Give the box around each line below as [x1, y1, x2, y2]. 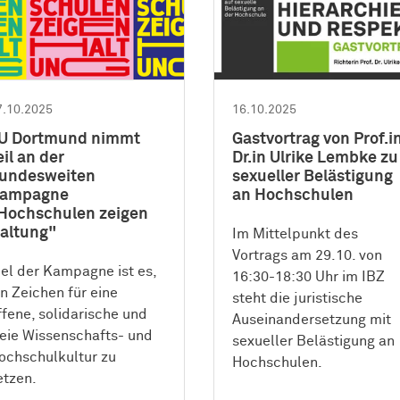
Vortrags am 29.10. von [232, 248, 383, 263]
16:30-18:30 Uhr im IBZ [232, 270, 386, 285]
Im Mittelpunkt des [232, 227, 359, 242]
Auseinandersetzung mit [232, 312, 392, 328]
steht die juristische [232, 291, 363, 306]
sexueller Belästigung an [232, 334, 396, 349]
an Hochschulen [232, 187, 354, 204]
